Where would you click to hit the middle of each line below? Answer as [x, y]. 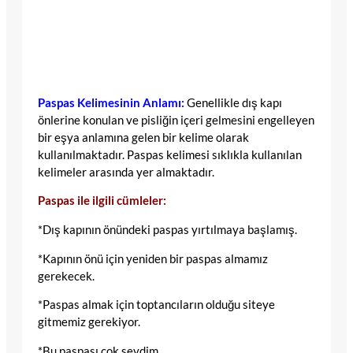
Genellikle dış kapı [234, 102]
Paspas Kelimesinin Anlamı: [111, 102]
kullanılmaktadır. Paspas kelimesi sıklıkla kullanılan [170, 154]
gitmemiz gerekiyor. [89, 322]
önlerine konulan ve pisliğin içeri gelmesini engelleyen [176, 120]
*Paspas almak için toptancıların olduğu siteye [156, 305]
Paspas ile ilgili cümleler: [102, 201]
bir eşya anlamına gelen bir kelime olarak [143, 137]
